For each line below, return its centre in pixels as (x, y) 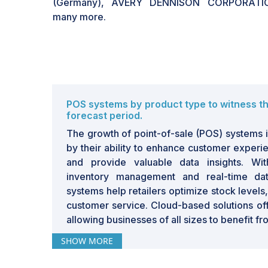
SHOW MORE (87, 240)
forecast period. (104, 115)
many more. (79, 17)
